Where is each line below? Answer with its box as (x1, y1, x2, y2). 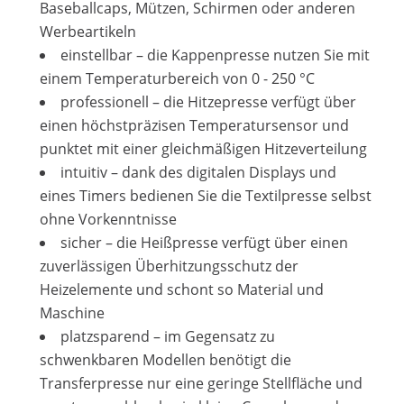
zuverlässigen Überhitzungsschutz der (40, 256, 298, 277)
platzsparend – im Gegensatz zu (60, 326, 275, 347)
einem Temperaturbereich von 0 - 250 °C (40, 69, 315, 89)
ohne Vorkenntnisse (40, 209, 177, 230)
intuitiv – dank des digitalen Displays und (60, 162, 336, 183)
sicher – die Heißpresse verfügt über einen (60, 233, 348, 253)
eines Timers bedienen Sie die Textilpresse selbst (40, 186, 372, 207)
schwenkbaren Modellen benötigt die (40, 350, 291, 371)
